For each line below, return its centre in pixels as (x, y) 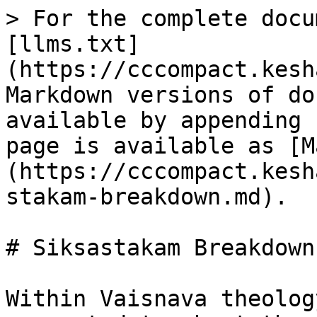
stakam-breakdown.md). (147, 197)
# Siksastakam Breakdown (160, 248)
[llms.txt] (73, 44)
